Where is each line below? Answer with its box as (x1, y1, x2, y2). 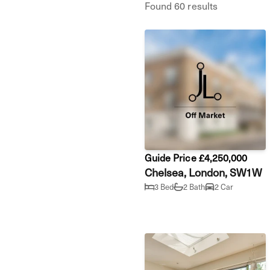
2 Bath (183, 181, 206, 193)
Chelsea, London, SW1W (145, 163, 262, 180)
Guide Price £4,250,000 (145, 149, 248, 165)
